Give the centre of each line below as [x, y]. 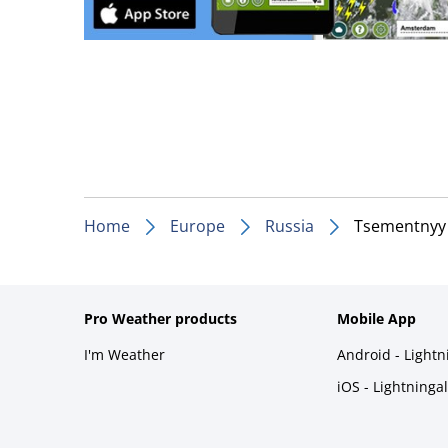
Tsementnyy [400, 225]
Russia [289, 225]
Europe [197, 225]
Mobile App [376, 318]
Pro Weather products [160, 318]
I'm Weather [124, 354]
